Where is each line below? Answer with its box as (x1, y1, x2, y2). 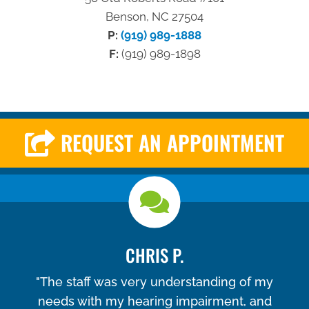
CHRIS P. (126, 242, 183, 268)
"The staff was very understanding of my (36, 275, 273, 290)
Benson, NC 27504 (106, 9, 203, 23)
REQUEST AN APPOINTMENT (61, 127, 284, 159)
